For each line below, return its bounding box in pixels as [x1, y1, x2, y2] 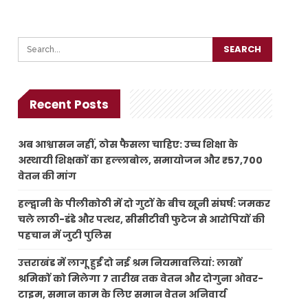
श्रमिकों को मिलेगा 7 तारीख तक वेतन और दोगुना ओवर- [18, 271, 264, 285]
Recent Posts [30, 96, 109, 113]
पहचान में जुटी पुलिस [18, 228, 112, 242]
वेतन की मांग [18, 168, 77, 183]
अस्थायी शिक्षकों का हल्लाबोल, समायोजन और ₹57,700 [18, 153, 263, 167]
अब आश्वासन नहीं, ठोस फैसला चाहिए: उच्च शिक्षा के [18, 137, 239, 151]
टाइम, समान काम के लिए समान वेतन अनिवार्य [18, 287, 227, 301]
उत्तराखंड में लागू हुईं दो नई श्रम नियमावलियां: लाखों [18, 255, 243, 269]
